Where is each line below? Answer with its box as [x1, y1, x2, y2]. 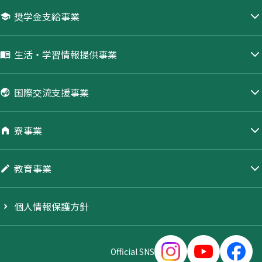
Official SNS [111, 246, 154, 258]
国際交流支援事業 [14, 85, 89, 100]
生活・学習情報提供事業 [14, 47, 117, 62]
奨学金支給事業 [14, 9, 80, 24]
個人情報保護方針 [14, 199, 89, 214]
